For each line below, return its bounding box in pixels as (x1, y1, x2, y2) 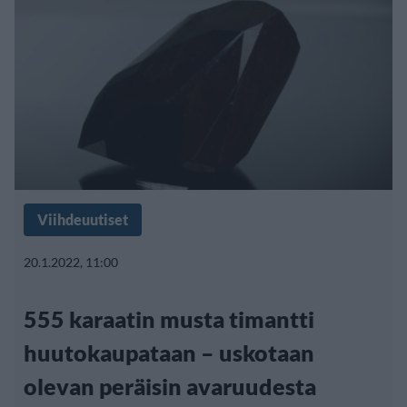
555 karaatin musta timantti (24, 304, 314, 333)
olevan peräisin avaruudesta (24, 372, 316, 400)
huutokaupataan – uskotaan (24, 338, 314, 366)
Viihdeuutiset (37, 210, 128, 228)
